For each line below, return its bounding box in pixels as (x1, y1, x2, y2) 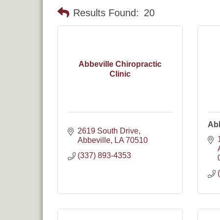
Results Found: (73, 7, 139, 18)
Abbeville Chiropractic (79, 59, 162, 68)
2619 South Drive (78, 127, 138, 135)
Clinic (110, 69, 131, 78)
